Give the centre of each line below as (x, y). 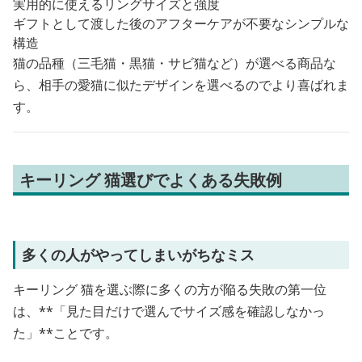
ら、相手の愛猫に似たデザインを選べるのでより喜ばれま (181, 85)
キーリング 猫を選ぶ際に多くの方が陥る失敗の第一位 (170, 289)
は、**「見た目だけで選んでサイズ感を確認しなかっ (169, 311)
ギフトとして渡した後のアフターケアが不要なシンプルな (181, 23)
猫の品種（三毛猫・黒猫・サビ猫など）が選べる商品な (175, 63)
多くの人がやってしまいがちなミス (138, 255)
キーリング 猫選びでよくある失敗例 (151, 180)
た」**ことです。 (65, 333)
